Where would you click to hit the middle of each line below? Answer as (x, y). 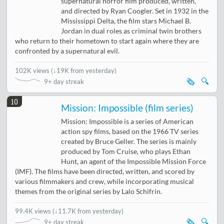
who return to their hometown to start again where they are (107, 41)
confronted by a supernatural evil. (67, 51)
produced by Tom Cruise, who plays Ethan (126, 152)
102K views (33, 71)
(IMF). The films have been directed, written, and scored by (105, 172)
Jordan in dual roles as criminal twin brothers (131, 31)
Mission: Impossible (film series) (127, 108)
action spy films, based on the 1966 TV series (130, 132)
